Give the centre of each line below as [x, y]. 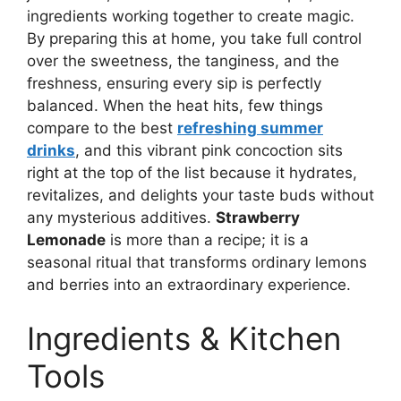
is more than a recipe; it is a [207, 240]
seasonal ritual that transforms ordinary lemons [197, 263]
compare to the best [102, 128]
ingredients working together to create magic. [191, 17]
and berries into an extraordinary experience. [189, 285]
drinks [51, 151]
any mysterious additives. [121, 218]
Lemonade [66, 240]
